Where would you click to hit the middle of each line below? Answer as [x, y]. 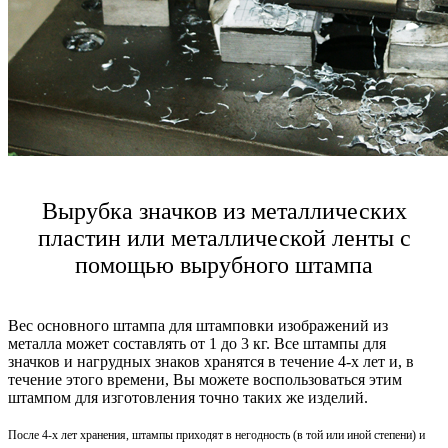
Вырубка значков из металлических [224, 211]
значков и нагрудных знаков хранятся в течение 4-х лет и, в [211, 362]
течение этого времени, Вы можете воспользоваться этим [205, 380]
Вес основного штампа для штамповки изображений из [198, 326]
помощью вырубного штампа [224, 265]
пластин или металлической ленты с [224, 238]
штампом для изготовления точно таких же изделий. [188, 398]
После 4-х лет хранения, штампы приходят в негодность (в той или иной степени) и [216, 435]
